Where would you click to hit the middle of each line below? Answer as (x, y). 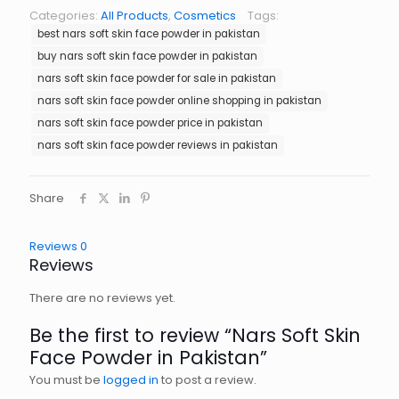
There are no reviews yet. (102, 298)
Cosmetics (205, 16)
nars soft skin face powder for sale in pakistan (157, 78)
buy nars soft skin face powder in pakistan (147, 56)
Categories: (65, 16)
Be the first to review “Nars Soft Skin (195, 335)
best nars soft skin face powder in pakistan (149, 34)
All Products (134, 16)
